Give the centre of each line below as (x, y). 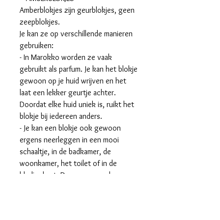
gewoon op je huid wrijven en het (73, 81)
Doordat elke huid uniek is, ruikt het (77, 104)
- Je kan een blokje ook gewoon (70, 128)
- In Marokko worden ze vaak (66, 57)
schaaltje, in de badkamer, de (65, 151)
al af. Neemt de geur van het (65, 187)
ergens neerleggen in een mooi (69, 140)
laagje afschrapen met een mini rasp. (77, 210)
